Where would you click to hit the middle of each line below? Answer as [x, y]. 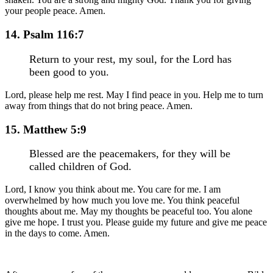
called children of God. [80, 167]
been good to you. [69, 72]
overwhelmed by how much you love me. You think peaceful [122, 200]
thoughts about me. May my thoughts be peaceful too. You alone [129, 211]
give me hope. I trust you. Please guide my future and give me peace [136, 222]
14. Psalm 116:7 [44, 35]
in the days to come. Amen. [57, 233]
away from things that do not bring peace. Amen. [99, 105]
